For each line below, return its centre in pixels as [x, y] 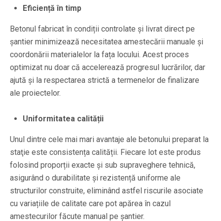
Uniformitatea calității [63, 118]
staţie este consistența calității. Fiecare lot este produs [105, 152]
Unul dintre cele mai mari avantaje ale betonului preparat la [109, 139]
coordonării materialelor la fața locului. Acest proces [99, 54]
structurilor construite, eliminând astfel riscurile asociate [107, 190]
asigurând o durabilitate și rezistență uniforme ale [95, 178]
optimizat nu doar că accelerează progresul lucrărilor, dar [108, 67]
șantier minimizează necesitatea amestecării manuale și [107, 41]
